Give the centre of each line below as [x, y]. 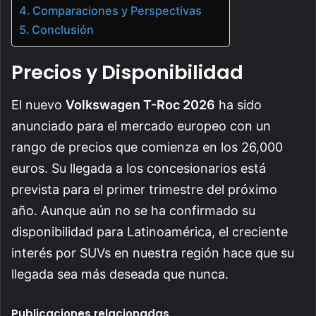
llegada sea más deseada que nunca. [120, 274]
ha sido [238, 105]
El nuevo [38, 105]
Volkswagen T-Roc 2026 [140, 105]
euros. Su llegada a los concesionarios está [139, 169]
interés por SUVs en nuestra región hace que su [153, 253]
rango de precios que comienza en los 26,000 [147, 147]
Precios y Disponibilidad [127, 72]
